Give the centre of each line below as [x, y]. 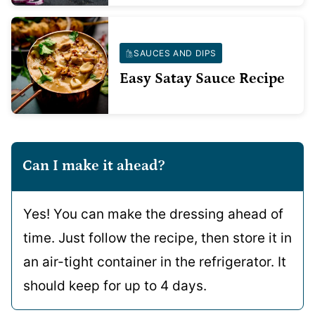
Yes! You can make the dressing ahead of [153, 214]
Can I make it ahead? [94, 166]
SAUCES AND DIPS [175, 53]
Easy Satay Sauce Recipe [202, 79]
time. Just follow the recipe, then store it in [157, 238]
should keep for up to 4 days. [115, 286]
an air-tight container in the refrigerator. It [155, 262]
